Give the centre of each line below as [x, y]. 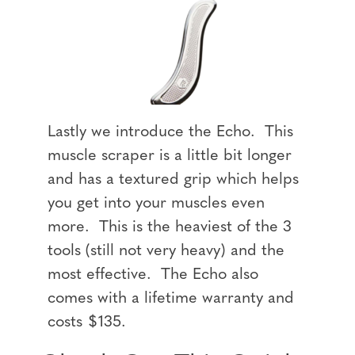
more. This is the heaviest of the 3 [170, 227]
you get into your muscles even [156, 203]
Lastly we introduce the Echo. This [170, 132]
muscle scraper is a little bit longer [170, 156]
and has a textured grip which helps [173, 179]
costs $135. [87, 322]
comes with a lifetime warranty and [171, 298]
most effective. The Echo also [153, 275]
